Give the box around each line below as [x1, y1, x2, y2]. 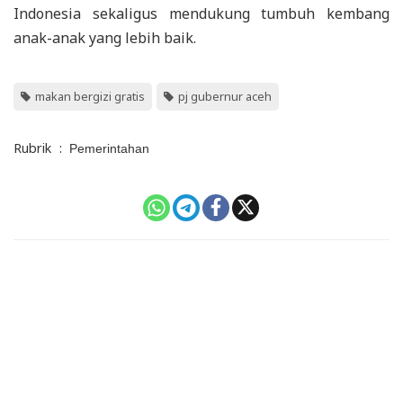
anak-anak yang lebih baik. [13, 27, 196, 48]
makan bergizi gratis [35, 87, 145, 104]
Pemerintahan [69, 140, 149, 156]
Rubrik [13, 139, 51, 157]
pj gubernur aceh [178, 87, 272, 104]
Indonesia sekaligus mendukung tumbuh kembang [13, 3, 390, 23]
